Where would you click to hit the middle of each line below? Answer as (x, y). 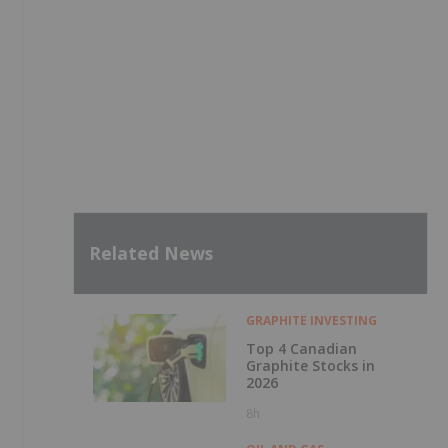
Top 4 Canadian (301, 348)
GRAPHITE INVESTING (311, 320)
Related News (151, 253)
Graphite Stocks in (310, 365)
